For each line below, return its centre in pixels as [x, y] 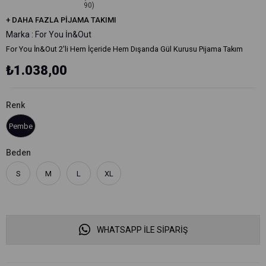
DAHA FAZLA [36, 20]
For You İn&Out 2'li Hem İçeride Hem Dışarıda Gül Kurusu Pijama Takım [124, 49]
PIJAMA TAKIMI [88, 20]
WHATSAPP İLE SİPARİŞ [141, 230]
